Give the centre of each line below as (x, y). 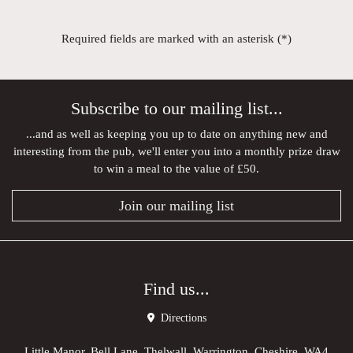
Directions (182, 318)
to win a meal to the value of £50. (176, 169)
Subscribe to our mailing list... (176, 109)
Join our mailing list (176, 206)
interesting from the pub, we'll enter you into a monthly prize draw (176, 151)
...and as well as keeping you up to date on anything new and (176, 134)
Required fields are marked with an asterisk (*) (176, 39)
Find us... (176, 290)
